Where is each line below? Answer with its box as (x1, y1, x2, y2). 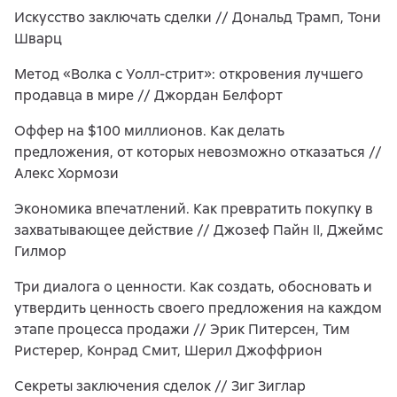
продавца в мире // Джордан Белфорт (14, 86, 283, 105)
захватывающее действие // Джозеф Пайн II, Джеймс (14, 221, 383, 239)
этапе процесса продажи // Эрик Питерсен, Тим (14, 320, 350, 339)
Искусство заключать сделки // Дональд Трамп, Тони (14, 8, 381, 27)
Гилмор (14, 242, 66, 261)
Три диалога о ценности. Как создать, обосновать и (14, 277, 372, 296)
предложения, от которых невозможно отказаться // (14, 143, 382, 161)
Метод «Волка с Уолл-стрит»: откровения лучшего (14, 65, 363, 83)
